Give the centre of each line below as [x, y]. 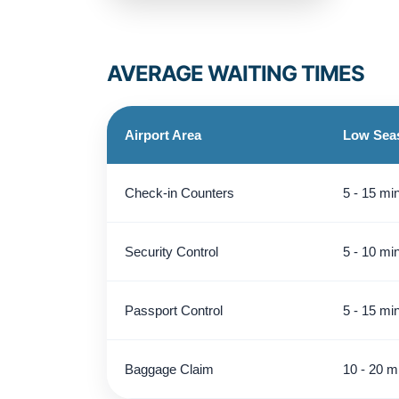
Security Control [171, 251]
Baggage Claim [169, 369]
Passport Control [174, 310]
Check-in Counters [179, 192]
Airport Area [163, 134]
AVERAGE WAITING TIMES [236, 73]
